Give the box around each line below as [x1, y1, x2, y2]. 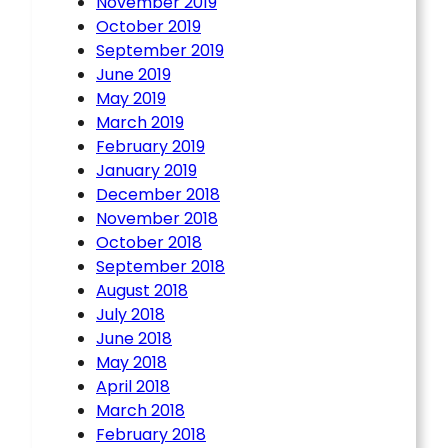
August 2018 [96, 278, 188, 302]
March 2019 [96, 110, 184, 134]
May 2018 [96, 350, 167, 374]
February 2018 [96, 422, 206, 446]
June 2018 [96, 326, 172, 350]
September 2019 [96, 38, 224, 62]
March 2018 [96, 398, 185, 422]
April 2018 [96, 374, 170, 398]
